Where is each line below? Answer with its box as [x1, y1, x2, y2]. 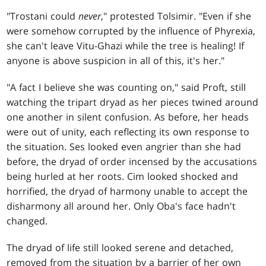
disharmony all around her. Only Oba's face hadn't [7, 199, 236, 213]
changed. [7, 214, 48, 228]
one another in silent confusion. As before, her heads [7, 110, 249, 124]
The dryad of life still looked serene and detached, [7, 241, 234, 255]
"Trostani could [7, 9, 79, 23]
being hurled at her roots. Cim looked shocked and [7, 170, 239, 183]
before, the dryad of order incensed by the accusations [7, 155, 258, 169]
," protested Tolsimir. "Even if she [101, 9, 252, 23]
